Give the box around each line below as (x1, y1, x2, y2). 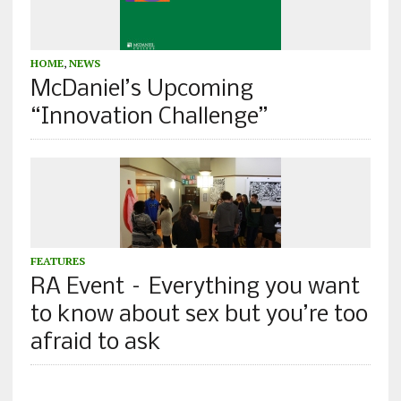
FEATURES (30, 253, 85, 268)
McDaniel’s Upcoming (30, 77, 253, 102)
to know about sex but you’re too (30, 303, 368, 328)
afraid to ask (30, 330, 161, 355)
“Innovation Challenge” (30, 105, 268, 130)
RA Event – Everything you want (30, 275, 360, 300)
